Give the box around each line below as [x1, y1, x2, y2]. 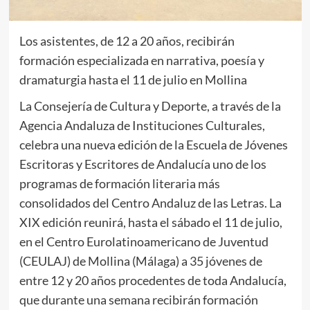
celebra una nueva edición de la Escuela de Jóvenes [19, 137, 288, 153]
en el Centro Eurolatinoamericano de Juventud [19, 234, 268, 250]
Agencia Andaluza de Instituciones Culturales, [19, 118, 265, 134]
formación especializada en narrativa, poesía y [19, 53, 264, 69]
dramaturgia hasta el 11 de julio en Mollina [19, 72, 247, 88]
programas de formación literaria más [19, 176, 220, 192]
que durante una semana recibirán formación [19, 292, 258, 308]
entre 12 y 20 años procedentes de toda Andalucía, [19, 273, 286, 289]
